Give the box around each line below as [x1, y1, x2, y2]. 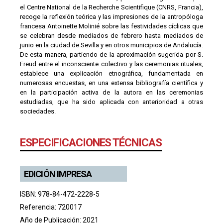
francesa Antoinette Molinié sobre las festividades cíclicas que [20, 22, 203, 30]
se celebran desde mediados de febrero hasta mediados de [20, 32, 203, 40]
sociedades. [20, 108, 56, 115]
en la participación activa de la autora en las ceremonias [20, 89, 203, 97]
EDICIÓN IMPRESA [24, 169, 92, 180]
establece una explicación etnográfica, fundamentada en [20, 70, 203, 78]
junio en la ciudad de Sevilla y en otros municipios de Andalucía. [20, 41, 203, 49]
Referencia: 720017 [20, 203, 82, 212]
